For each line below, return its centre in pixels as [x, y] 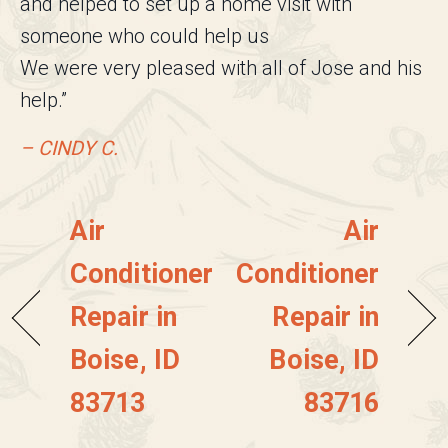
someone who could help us [144, 36]
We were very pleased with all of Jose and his [221, 68]
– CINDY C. [69, 148]
